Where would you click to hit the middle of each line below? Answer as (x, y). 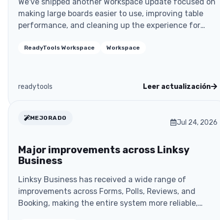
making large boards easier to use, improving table (111, 13)
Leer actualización (177, 86)
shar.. (28, 37)
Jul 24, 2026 (197, 122)
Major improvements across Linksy (104, 150)
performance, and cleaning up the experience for (109, 25)
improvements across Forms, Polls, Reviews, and (107, 191)
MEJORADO (48, 118)
